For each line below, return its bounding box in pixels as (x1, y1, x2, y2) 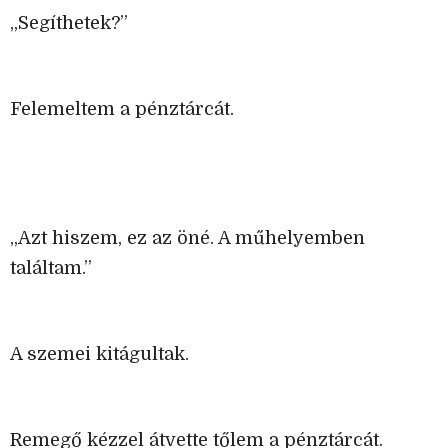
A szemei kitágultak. (10, 344, 189, 365)
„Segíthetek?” (10, 13, 128, 34)
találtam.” (10, 258, 92, 279)
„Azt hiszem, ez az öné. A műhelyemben (10, 228, 365, 249)
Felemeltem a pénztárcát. (10, 99, 234, 120)
